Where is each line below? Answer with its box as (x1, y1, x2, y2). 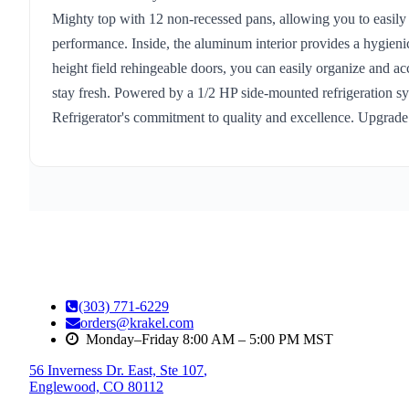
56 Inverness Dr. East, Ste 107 (29, 362, 204, 379)
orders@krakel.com (80, 315, 194, 331)
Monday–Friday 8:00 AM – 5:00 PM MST (86, 331, 333, 348)
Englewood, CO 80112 (29, 379, 163, 395)
